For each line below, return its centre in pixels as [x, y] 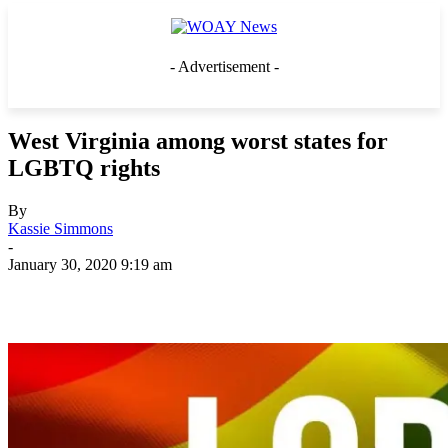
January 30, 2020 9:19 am [90, 264]
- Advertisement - [224, 66]
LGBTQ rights [84, 167]
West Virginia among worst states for [198, 140]
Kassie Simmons [60, 228]
